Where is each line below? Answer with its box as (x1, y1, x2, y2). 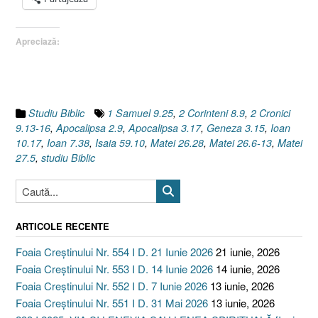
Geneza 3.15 (207, 120, 265, 135)
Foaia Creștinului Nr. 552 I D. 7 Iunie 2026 (16, 278, 207, 293)
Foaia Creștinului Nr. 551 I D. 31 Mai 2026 (16, 295, 208, 310)
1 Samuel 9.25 (107, 105, 173, 120)
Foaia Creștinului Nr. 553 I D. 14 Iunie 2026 (16, 261, 213, 276)
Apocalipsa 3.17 (128, 120, 201, 135)
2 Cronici (251, 105, 290, 120)
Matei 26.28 (150, 135, 204, 150)
